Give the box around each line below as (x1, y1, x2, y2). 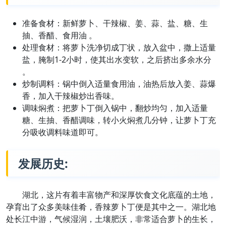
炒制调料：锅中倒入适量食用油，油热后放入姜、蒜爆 (22, 78, 216, 90)
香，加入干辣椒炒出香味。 (22, 90, 119, 102)
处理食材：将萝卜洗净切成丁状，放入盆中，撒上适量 (22, 42, 216, 53)
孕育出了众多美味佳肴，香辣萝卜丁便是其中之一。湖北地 (6, 201, 216, 213)
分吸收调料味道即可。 (22, 127, 103, 138)
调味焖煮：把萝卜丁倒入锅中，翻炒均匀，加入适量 (22, 102, 208, 114)
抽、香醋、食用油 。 (22, 30, 97, 41)
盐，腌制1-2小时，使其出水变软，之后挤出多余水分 (22, 54, 211, 66)
